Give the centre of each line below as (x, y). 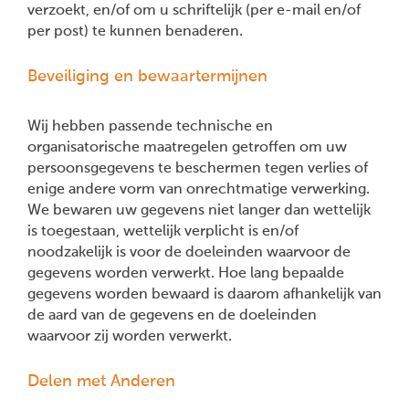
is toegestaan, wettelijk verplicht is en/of (163, 231)
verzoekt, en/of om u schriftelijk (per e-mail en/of (194, 10)
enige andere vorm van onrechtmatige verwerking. (199, 189)
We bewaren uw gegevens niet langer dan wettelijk (199, 210)
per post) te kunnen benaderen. (135, 31)
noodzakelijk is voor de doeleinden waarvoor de (189, 252)
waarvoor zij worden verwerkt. (130, 336)
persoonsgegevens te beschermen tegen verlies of (198, 168)
